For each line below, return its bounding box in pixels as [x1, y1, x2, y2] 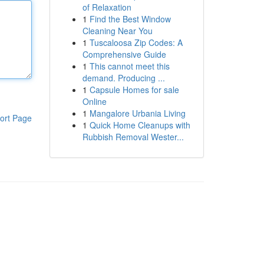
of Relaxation [82, 1, 131, 13]
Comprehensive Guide [82, 48, 166, 60]
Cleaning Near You [82, 25, 153, 37]
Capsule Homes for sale [89, 84, 179, 95]
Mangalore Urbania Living [89, 107, 186, 119]
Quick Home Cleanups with [89, 119, 190, 131]
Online [82, 95, 107, 107]
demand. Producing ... [82, 72, 165, 84]
